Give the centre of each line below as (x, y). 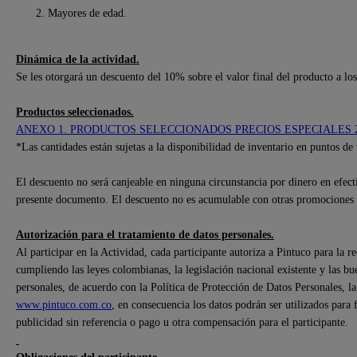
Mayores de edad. (87, 12)
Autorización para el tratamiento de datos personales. (145, 234)
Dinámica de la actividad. (78, 59)
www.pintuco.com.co (64, 304)
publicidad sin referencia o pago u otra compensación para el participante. (182, 322)
